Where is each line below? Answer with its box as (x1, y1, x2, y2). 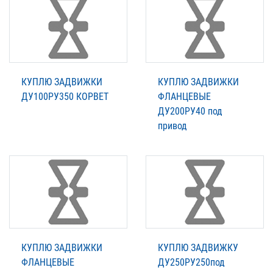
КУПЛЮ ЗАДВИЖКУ (158, 242, 238, 254)
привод (158, 120, 187, 132)
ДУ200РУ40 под (158, 105, 222, 118)
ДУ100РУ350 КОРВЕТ (21, 91, 108, 103)
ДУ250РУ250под (158, 257, 225, 269)
